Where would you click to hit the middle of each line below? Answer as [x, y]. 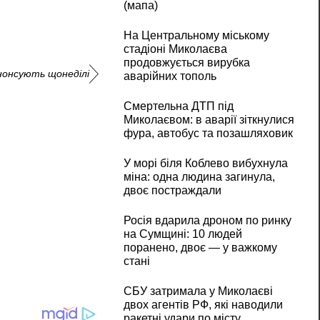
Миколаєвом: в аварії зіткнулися [209, 120]
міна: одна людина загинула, [199, 177]
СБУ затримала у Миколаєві [198, 291]
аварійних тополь [170, 76]
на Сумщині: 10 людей [182, 234]
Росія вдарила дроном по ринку [207, 221]
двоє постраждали [172, 191]
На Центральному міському [196, 36]
